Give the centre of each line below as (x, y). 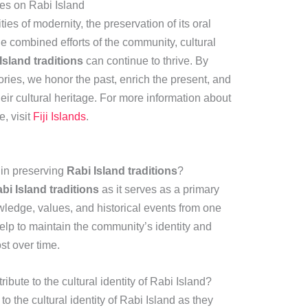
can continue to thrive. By (145, 60)
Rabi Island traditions (122, 171)
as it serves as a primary (159, 190)
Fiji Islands (59, 116)
